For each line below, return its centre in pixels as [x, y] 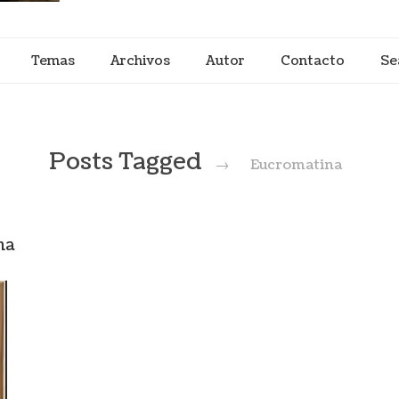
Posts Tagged [128, 162]
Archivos [140, 61]
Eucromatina [297, 164]
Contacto [312, 61]
